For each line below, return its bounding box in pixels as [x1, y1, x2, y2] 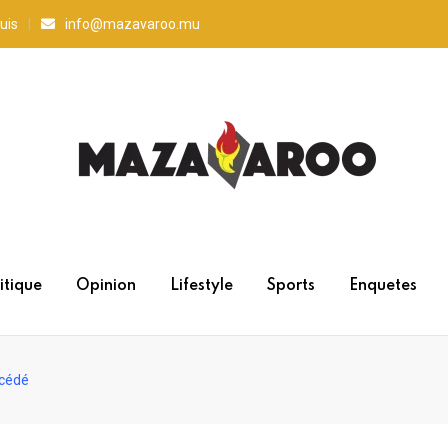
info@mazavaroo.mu [65, 16, 200, 32]
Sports [266, 278, 315, 294]
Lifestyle [169, 278, 233, 294]
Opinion [75, 278, 136, 294]
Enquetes [348, 278, 417, 294]
